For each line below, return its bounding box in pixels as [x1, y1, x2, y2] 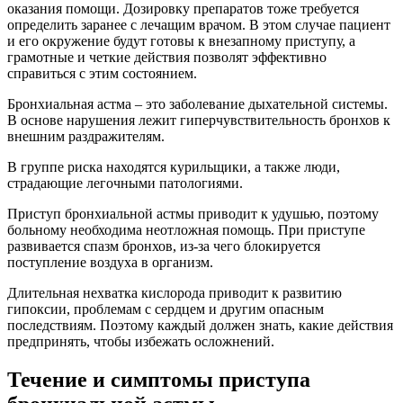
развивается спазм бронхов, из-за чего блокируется [7, 238, 320, 255]
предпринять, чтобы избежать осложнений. [7, 334, 274, 350]
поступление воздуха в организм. [7, 255, 213, 271]
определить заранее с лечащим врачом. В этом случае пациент [7, 17, 390, 33]
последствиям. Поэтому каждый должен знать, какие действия [7, 318, 393, 334]
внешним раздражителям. [7, 129, 165, 145]
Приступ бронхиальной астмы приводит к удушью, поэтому [7, 206, 379, 222]
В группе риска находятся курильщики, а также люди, [7, 159, 340, 175]
